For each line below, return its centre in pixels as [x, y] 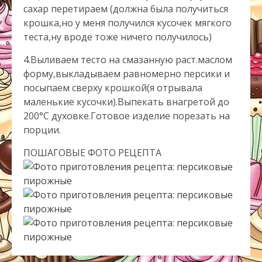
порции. [42, 130]
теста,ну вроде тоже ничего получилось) [118, 37]
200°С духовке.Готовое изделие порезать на [127, 116]
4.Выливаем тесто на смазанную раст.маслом [128, 60]
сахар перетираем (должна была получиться [126, 9]
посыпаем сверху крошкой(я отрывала [113, 88]
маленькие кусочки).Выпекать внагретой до [126, 102]
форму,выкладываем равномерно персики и [127, 74]
